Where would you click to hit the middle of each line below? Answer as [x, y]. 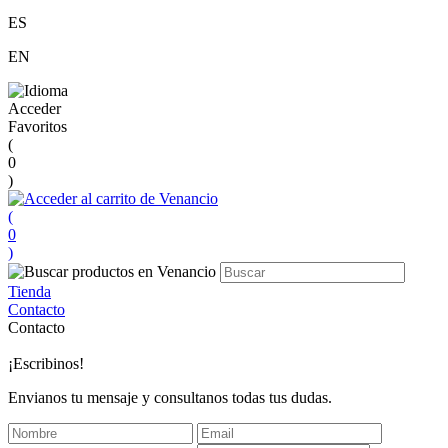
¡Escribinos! [46, 363]
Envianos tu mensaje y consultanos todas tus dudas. [170, 397]
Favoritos [37, 126]
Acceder [34, 108]
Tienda [29, 291]
